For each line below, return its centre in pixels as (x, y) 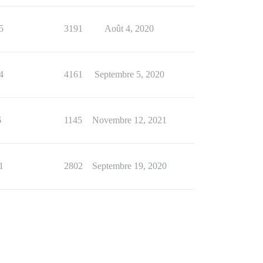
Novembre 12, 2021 (129, 120)
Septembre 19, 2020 (129, 166)
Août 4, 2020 (129, 28)
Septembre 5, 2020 (129, 74)
